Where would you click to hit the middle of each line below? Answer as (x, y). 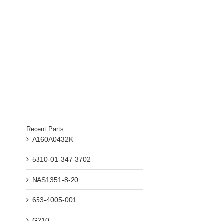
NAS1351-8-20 (55, 180)
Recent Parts (45, 129)
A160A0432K (53, 139)
